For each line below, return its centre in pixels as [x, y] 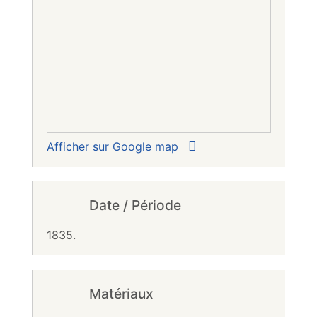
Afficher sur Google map [114, 146]
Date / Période [135, 205]
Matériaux [121, 293]
